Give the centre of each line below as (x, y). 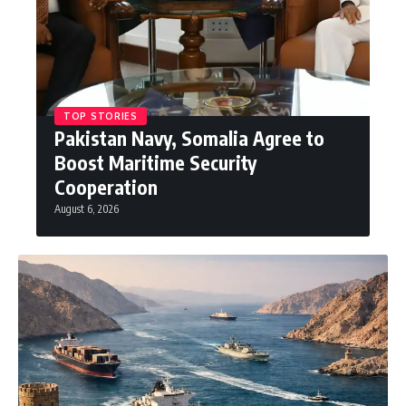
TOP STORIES (101, 116)
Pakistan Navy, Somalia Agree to (189, 138)
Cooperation (106, 187)
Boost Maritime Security (155, 163)
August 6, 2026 (87, 209)
